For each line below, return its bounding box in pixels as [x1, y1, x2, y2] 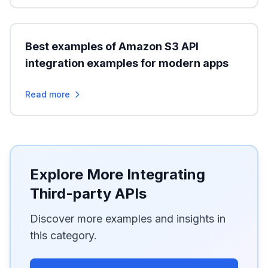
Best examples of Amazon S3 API [25, 40, 199, 53]
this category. [30, 229, 97, 242]
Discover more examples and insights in [30, 212, 226, 225]
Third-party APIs [30, 185, 147, 202]
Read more [25, 89, 70, 99]
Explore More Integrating [30, 166, 205, 183]
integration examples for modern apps [25, 57, 229, 69]
